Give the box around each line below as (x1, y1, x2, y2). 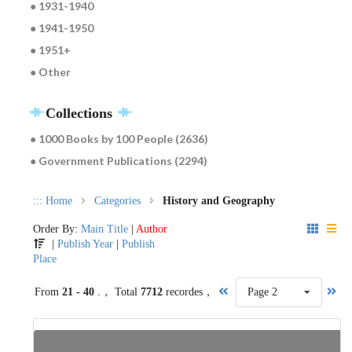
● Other (29, 65, 71, 79)
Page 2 (247, 286, 277, 299)
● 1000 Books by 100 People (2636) (29, 132, 208, 146)
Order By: (33, 223, 81, 236)
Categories (94, 195, 141, 207)
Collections (46, 105, 116, 122)
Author (136, 223, 167, 236)
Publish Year (57, 238, 114, 251)
